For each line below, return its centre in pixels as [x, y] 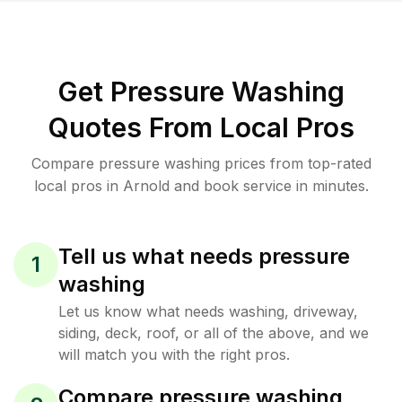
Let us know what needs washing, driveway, [208, 311]
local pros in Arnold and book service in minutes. [201, 186]
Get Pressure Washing [201, 92]
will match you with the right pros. [174, 354]
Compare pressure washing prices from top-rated [201, 163]
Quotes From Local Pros [201, 127]
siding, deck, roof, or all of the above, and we [214, 333]
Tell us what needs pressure [204, 256]
